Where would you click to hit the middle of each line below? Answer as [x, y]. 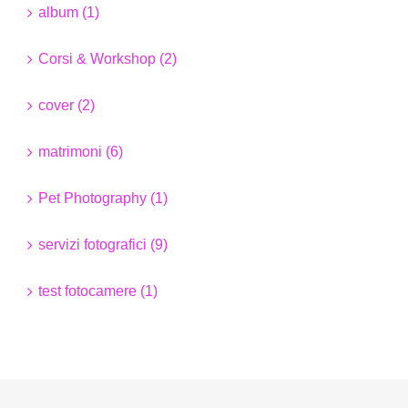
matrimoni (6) [81, 151]
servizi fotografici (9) [103, 244]
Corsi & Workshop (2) [107, 58]
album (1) [69, 12]
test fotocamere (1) [98, 291]
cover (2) [66, 105]
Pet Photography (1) [103, 198]
